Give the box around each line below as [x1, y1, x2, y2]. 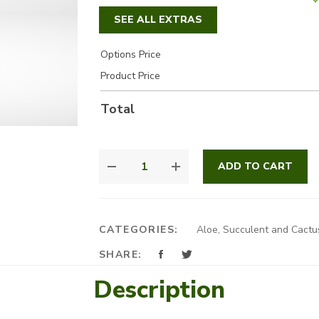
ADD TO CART [218, 159, 293, 173]
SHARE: [99, 248, 142, 261]
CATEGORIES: [99, 223, 182, 236]
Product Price [100, 69, 160, 83]
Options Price [100, 48, 161, 61]
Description [94, 273, 225, 307]
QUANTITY [98, 184, 161, 198]
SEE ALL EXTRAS [114, 13, 202, 26]
